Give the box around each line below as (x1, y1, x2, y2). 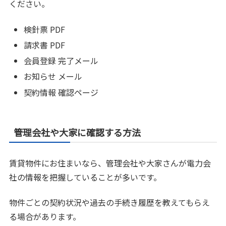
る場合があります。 (9, 210, 81, 223)
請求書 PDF (24, 39, 66, 51)
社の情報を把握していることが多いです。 (9, 171, 162, 183)
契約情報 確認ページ (24, 86, 99, 98)
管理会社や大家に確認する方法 (14, 125, 141, 139)
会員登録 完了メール (24, 54, 99, 67)
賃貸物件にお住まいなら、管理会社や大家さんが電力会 (9, 156, 211, 169)
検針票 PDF (24, 23, 66, 35)
